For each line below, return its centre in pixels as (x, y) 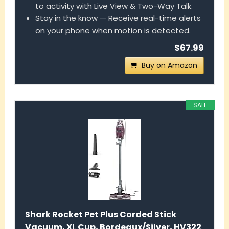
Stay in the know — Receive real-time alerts (118, 18)
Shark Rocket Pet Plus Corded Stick (100, 215)
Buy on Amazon (170, 66)
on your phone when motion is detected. (113, 31)
